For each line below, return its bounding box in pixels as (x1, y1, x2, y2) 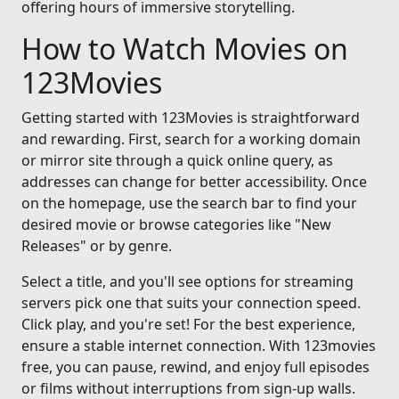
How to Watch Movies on (21, 29, 348, 68)
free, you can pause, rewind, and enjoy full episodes (21, 357, 370, 377)
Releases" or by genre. (21, 236, 172, 256)
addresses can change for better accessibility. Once (21, 172, 367, 191)
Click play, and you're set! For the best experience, (21, 314, 355, 334)
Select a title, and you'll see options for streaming (21, 272, 354, 291)
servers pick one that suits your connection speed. (21, 293, 361, 313)
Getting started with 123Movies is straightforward (21, 108, 360, 127)
